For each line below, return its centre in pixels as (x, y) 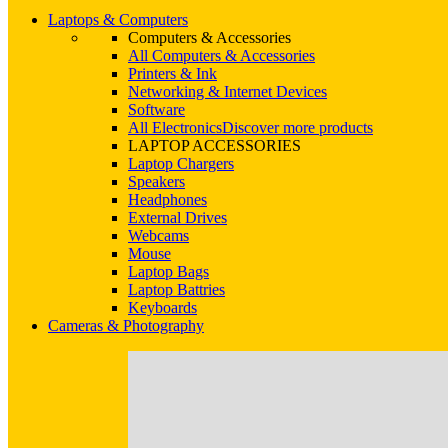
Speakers (156, 181)
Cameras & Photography (126, 325)
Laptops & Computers (118, 19)
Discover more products (297, 127)
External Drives (177, 217)
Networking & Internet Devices (227, 91)
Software (156, 109)
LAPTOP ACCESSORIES (214, 145)
